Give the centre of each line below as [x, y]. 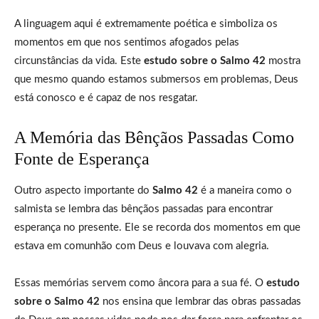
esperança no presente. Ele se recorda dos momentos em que [157, 227]
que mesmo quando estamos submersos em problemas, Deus [156, 79]
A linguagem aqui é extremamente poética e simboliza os [146, 23]
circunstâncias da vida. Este [79, 61]
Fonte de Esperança [82, 158]
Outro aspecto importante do [83, 190]
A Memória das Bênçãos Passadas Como [154, 137]
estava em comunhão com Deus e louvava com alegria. [142, 246]
